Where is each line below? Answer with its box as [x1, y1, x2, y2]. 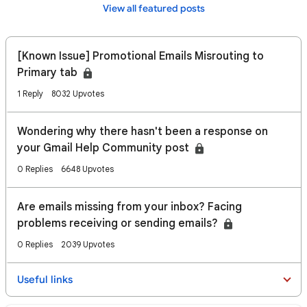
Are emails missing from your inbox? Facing [17, 200, 242, 214]
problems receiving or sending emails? [17, 217, 221, 230]
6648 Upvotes [61, 164, 114, 174]
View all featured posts [102, 3, 205, 14]
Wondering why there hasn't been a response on [17, 125, 268, 138]
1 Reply [17, 88, 43, 99]
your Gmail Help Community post [17, 141, 192, 155]
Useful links [17, 273, 73, 286]
